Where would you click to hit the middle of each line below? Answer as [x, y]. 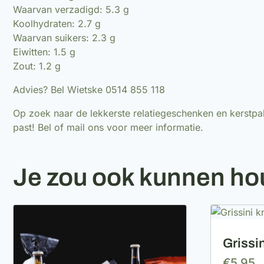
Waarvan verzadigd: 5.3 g [71, 9]
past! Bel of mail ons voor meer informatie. [108, 127]
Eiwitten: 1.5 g [44, 52]
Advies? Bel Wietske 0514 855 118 [89, 89]
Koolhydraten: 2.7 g [57, 23]
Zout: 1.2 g [37, 66]
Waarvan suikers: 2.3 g [64, 37]
